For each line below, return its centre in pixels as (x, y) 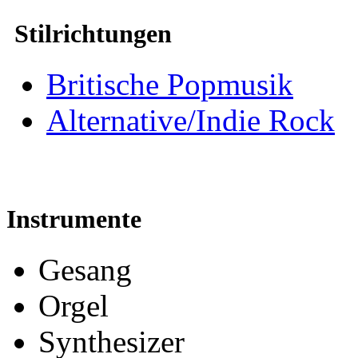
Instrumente (74, 219)
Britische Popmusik (170, 84)
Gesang (85, 270)
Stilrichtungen (93, 33)
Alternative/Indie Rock (191, 120)
